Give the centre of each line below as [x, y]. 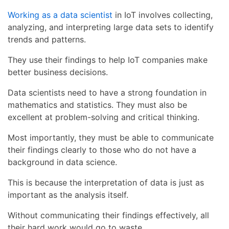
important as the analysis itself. [68, 195]
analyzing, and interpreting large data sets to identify [111, 27]
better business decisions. [58, 72]
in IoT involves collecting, [163, 15]
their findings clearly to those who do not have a [102, 150]
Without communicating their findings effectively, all [108, 215]
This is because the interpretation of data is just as [106, 183]
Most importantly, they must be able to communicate [111, 138]
